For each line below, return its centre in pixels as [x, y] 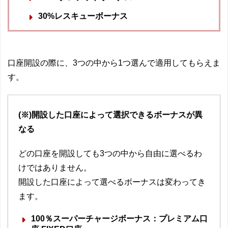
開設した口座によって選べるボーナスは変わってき [112, 182]
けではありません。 [55, 168]
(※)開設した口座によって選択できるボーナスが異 [110, 115]
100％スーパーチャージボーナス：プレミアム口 [119, 219]
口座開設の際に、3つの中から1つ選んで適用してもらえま [114, 63]
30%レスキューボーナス [83, 16]
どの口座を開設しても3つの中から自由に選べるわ [110, 154]
